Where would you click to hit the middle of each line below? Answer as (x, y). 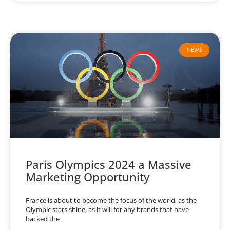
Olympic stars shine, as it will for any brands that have (107, 210)
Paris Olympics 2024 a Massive (109, 165)
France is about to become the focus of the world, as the (111, 200)
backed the (43, 219)
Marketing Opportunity (88, 177)
